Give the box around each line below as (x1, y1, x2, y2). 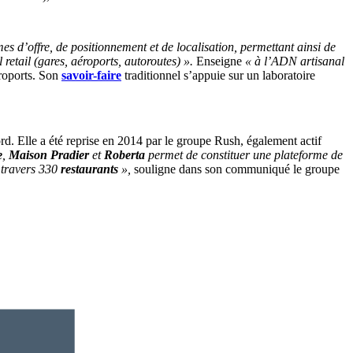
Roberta (104, 148, 145, 162)
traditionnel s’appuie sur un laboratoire (121, 69, 315, 83)
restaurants (61, 162, 118, 176)
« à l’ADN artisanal (245, 54, 344, 69)
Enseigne (193, 54, 245, 69)
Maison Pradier (9, 148, 89, 162)
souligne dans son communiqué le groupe (131, 162, 340, 176)
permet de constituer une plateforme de (145, 148, 343, 162)
